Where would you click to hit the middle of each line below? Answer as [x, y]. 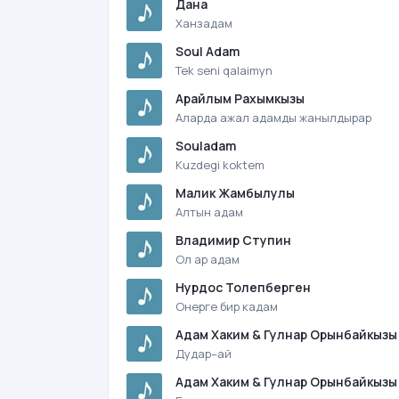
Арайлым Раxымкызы [240, 98]
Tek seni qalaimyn [224, 70]
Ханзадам [204, 23]
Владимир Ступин [233, 240]
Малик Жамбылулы [235, 193]
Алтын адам [209, 212]
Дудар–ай [204, 354]
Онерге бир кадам [227, 306]
